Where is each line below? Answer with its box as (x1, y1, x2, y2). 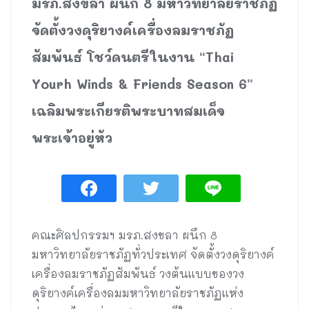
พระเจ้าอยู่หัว (32, 129, 112, 147)
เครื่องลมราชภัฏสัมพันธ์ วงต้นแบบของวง (32, 266, 244, 281)
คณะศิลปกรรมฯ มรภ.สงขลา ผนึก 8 (32, 228, 217, 243)
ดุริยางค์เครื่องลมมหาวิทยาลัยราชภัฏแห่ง (32, 286, 243, 301)
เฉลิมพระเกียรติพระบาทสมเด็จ (32, 102, 225, 120)
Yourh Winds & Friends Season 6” (32, 75, 253, 93)
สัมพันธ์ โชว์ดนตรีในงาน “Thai (32, 48, 234, 66)
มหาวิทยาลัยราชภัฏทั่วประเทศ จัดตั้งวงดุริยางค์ (32, 247, 275, 262)
